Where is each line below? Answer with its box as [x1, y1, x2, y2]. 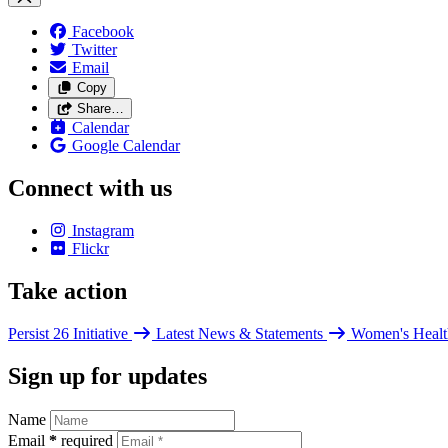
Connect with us [8, 175, 172, 202]
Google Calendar [72, 137, 180, 155]
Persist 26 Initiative [8, 324, 132, 342]
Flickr [72, 240, 109, 258]
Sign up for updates [8, 362, 207, 389]
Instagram [72, 222, 134, 240]
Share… [76, 101, 124, 117]
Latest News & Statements [156, 324, 327, 342]
